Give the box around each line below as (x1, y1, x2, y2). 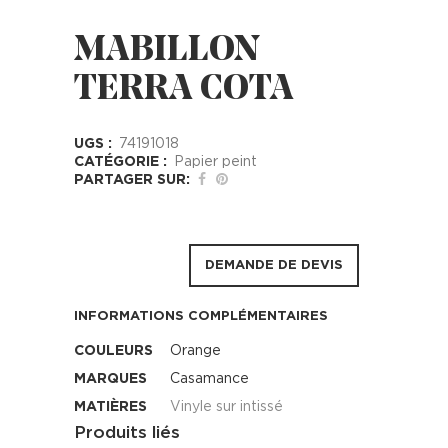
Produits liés (74, 424, 180, 441)
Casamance (170, 372, 249, 386)
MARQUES (74, 372, 147, 386)
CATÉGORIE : (74, 155, 171, 169)
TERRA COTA (74, 72, 294, 108)
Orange (170, 344, 221, 358)
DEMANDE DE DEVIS (205, 259, 343, 272)
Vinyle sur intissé (170, 400, 283, 414)
